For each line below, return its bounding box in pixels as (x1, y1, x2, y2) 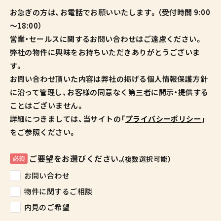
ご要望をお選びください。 (29, 152, 125, 164)
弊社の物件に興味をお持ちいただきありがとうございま (9, 46, 200, 57)
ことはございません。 (9, 100, 84, 110)
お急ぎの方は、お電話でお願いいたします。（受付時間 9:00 (9, 6, 210, 17)
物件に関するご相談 (24, 185, 93, 196)
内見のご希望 (24, 201, 70, 212)
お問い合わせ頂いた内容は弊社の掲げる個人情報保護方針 (9, 73, 208, 84)
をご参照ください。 (9, 126, 77, 137)
